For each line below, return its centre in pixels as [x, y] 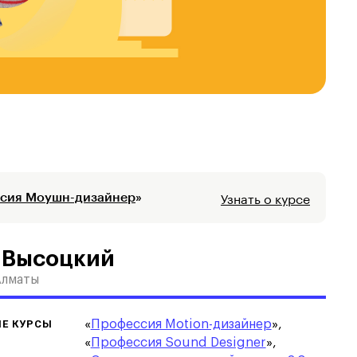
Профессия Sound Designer [178, 343]
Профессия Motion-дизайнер [181, 324]
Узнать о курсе [265, 197]
